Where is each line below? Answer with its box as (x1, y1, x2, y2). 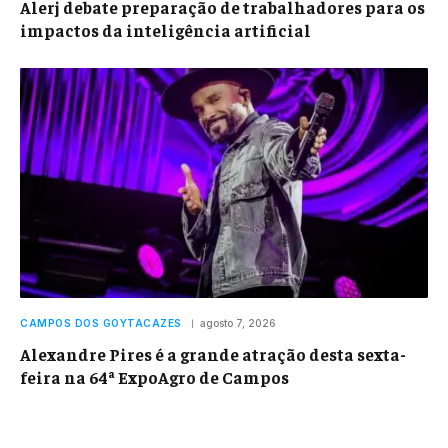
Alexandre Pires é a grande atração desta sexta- (20, 342, 406, 365)
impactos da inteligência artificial (20, 19, 311, 42)
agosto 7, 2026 (199, 316, 276, 329)
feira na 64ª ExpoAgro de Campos (20, 365, 289, 388)
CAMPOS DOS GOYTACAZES (20, 316, 182, 329)
